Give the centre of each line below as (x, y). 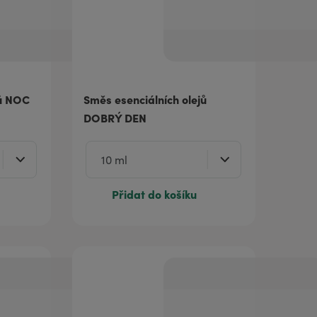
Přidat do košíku (154, 194)
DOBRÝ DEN (115, 118)
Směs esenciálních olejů (145, 99)
